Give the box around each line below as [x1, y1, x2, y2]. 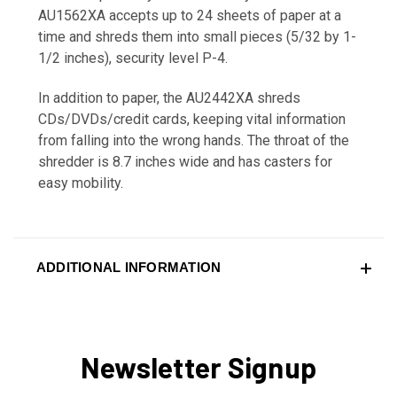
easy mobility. [38, 174, 123, 191]
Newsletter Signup [80, 349, 317, 384]
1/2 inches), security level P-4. [38, 49, 228, 66]
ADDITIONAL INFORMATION [35, 259, 222, 275]
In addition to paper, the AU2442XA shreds [38, 89, 300, 106]
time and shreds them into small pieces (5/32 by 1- [38, 27, 356, 45]
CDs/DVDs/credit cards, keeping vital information [38, 110, 346, 128]
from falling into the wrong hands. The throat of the [38, 131, 349, 149]
